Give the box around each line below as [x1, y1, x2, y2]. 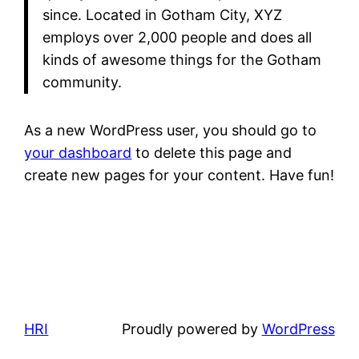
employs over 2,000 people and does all [42, 29, 312, 46]
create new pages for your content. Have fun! [24, 166, 335, 184]
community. [42, 74, 122, 91]
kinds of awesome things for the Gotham [42, 51, 321, 69]
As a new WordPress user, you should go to [24, 121, 317, 139]
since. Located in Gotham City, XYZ [42, 6, 282, 24]
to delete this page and [131, 143, 292, 161]
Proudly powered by [121, 320, 262, 337]
